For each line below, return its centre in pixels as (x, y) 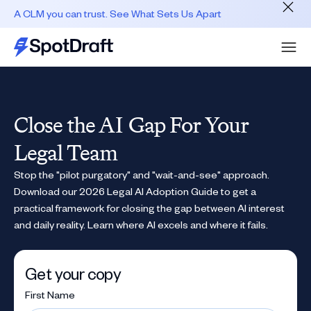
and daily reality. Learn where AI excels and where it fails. (141, 225)
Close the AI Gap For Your (132, 125)
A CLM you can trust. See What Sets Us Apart (118, 14)
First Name (50, 295)
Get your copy (73, 273)
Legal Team (66, 153)
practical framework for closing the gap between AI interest (149, 208)
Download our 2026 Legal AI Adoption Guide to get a (135, 191)
